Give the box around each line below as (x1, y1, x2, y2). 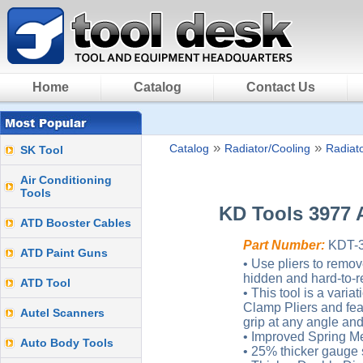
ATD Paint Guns (20, 246, 108, 259)
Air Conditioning (20, 173, 112, 186)
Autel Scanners (20, 306, 105, 319)
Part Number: (243, 238, 325, 252)
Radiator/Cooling (224, 142, 310, 155)
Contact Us (246, 80, 315, 94)
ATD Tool (20, 276, 70, 289)
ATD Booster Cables (20, 216, 131, 229)
